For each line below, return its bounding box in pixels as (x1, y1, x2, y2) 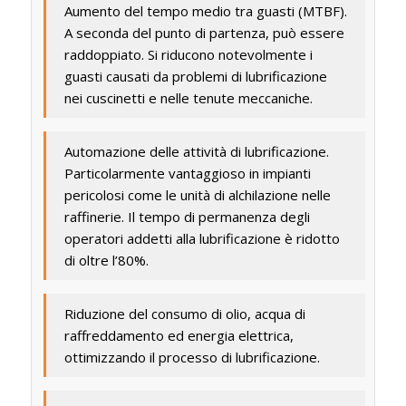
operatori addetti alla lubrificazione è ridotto (63, 228, 340, 247)
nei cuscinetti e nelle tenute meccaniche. (63, 88, 313, 107)
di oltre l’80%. (63, 250, 149, 269)
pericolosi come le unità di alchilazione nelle (63, 185, 331, 204)
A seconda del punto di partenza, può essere (63, 23, 344, 42)
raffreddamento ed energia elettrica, (63, 325, 294, 344)
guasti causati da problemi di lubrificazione (63, 66, 327, 85)
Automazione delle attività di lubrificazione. (63, 141, 329, 160)
